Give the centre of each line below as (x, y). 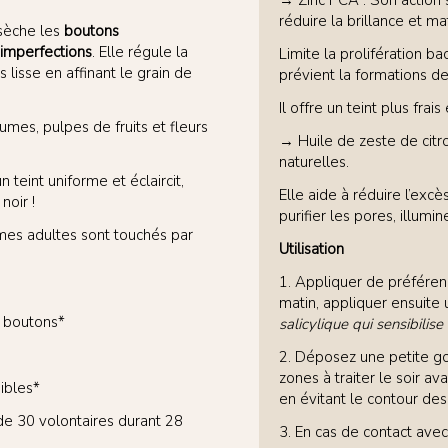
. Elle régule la (140, 52)
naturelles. (314, 162)
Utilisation (311, 249)
